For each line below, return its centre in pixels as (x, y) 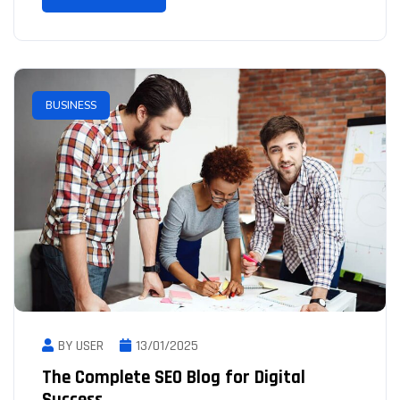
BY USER (81, 346)
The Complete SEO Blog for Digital (174, 377)
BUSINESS (71, 105)
